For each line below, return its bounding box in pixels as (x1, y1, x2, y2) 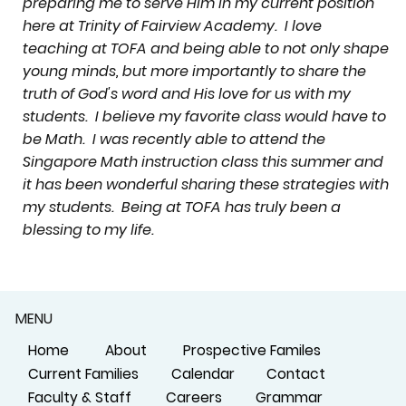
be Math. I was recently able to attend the (22, 128, 325, 150)
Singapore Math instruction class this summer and (22, 150, 383, 172)
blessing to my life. (22, 218, 154, 240)
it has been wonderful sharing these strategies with (22, 173, 389, 195)
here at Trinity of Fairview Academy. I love (22, 14, 322, 36)
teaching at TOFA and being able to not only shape (22, 37, 389, 59)
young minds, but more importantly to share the (22, 60, 366, 82)
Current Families (28, 363, 140, 383)
